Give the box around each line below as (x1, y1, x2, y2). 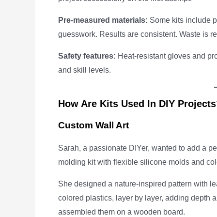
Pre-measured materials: (58, 16, 148, 24)
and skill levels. (58, 66, 111, 74)
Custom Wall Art (58, 120, 129, 130)
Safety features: (58, 52, 116, 60)
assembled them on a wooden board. (58, 208, 185, 216)
